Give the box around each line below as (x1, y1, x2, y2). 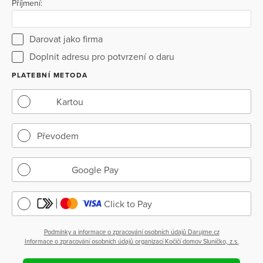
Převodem (37, 130, 79, 143)
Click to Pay (104, 198, 152, 210)
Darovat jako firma (29, 33, 103, 45)
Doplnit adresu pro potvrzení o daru (29, 50, 174, 63)
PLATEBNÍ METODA (12, 70, 88, 79)
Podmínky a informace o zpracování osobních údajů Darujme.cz (43, 228, 220, 236)
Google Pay (72, 164, 119, 176)
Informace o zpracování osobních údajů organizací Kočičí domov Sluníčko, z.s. (24, 237, 239, 245)
